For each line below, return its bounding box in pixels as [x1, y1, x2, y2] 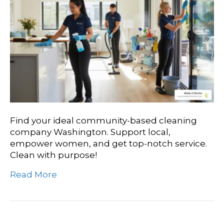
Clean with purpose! [10, 149, 97, 160]
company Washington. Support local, [10, 126, 170, 137]
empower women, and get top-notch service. [10, 138, 207, 148]
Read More [10, 169, 57, 179]
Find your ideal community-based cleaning [10, 115, 197, 125]
